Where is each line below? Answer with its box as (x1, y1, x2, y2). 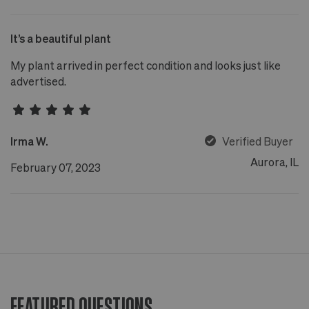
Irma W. (10, 134, 48, 148)
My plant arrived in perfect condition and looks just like (10, 58, 281, 72)
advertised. (10, 74, 66, 88)
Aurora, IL (250, 155, 299, 169)
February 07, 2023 (10, 160, 101, 174)
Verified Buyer (222, 134, 293, 148)
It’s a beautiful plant (10, 31, 111, 45)
